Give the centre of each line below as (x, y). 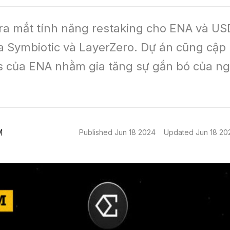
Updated (180, 132)
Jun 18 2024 (135, 132)
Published (97, 132)
